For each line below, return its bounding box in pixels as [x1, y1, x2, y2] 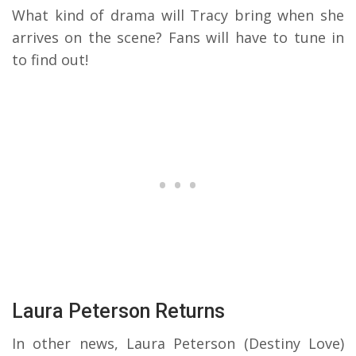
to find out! [12, 49, 88, 69]
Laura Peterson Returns [12, 299, 225, 323]
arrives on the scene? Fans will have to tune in [12, 27, 344, 47]
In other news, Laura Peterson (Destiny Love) [12, 333, 344, 353]
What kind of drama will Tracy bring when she [12, 5, 344, 25]
